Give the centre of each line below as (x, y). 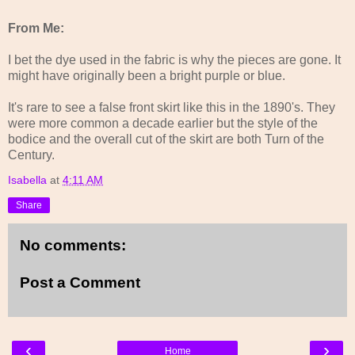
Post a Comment (80, 283)
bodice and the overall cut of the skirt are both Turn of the (166, 139)
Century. (31, 155)
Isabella (27, 179)
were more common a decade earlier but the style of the (163, 123)
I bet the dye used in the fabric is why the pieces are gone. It (174, 59)
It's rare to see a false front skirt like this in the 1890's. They (172, 107)
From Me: (36, 28)
